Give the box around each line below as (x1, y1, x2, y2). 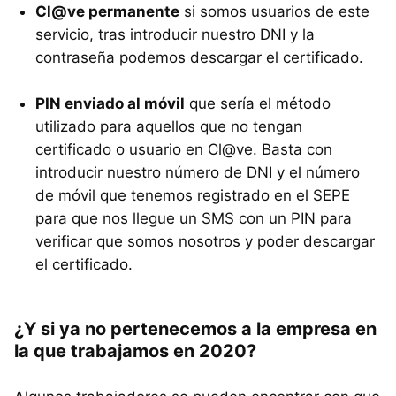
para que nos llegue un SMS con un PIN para (35, 209, 352, 228)
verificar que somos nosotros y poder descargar (35, 232, 375, 251)
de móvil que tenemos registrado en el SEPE (35, 187, 350, 205)
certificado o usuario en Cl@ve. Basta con (35, 141, 332, 159)
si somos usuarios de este (179, 3, 369, 21)
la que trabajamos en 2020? (14, 340, 256, 362)
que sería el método (185, 95, 331, 113)
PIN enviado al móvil (35, 95, 185, 113)
